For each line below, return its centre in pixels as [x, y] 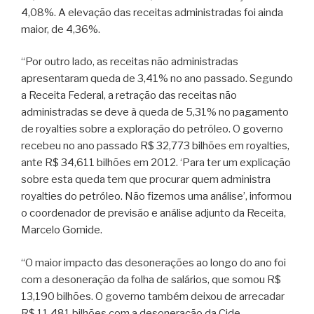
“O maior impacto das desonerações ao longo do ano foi [153, 262]
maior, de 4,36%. [61, 29]
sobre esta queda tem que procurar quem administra [146, 179]
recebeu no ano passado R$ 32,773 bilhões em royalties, [155, 146]
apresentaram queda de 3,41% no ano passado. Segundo [157, 78]
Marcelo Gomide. [62, 230]
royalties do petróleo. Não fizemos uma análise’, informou [156, 196]
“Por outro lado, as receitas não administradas [130, 62]
